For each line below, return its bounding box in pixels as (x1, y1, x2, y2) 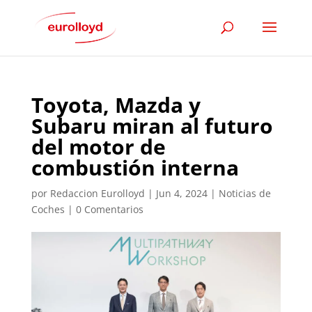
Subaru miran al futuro (31, 111, 273, 140)
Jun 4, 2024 (155, 187, 208, 200)
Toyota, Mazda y (31, 91, 201, 119)
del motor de (31, 132, 166, 161)
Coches (31, 203, 65, 216)
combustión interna (31, 153, 239, 182)
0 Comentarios (75, 203, 143, 216)
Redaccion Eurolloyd (49, 187, 145, 200)
